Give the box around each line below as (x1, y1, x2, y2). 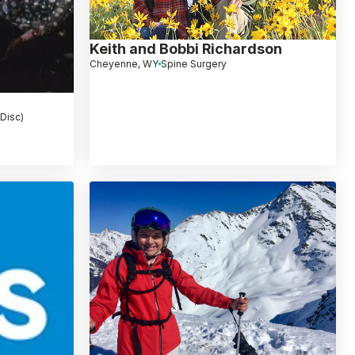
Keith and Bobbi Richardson (89, 40, 282, 57)
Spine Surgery (160, 57, 227, 70)
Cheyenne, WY (89, 57, 158, 70)
